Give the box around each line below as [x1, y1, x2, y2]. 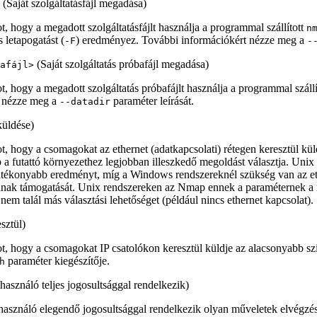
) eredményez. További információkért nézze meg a [76, 34, 307, 46]
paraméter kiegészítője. [5, 255, 110, 267]
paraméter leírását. [110, 95, 194, 107]
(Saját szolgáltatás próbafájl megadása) [34, 58, 209, 70]
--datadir [59, 96, 110, 107]
